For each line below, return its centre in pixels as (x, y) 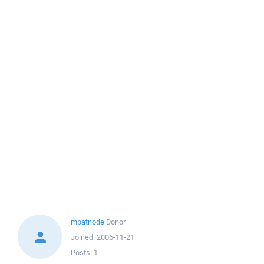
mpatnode (88, 222)
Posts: (82, 253)
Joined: (84, 237)
